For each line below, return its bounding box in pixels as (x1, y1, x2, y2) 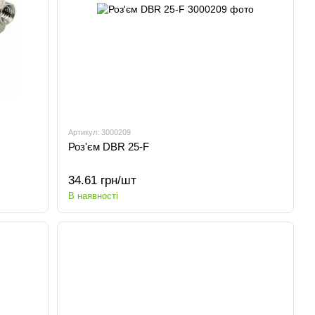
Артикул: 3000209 (68, 128, 131, 136)
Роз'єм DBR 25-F (68, 141, 150, 153)
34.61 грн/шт (68, 174, 137, 187)
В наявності (68, 191, 119, 201)
